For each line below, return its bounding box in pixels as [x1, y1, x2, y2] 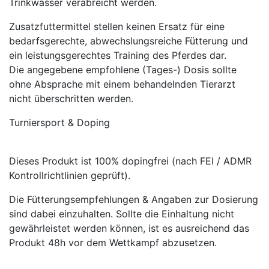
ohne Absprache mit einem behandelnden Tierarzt [9, 77, 235, 90]
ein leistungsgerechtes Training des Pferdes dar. [9, 49, 226, 61]
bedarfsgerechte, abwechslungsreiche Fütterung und [9, 34, 248, 47]
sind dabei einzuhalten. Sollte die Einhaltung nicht [9, 207, 234, 220]
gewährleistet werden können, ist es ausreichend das [9, 222, 249, 234]
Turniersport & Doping [9, 116, 110, 128]
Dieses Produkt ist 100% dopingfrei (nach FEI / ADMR [9, 154, 252, 167]
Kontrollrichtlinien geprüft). [9, 169, 130, 181]
